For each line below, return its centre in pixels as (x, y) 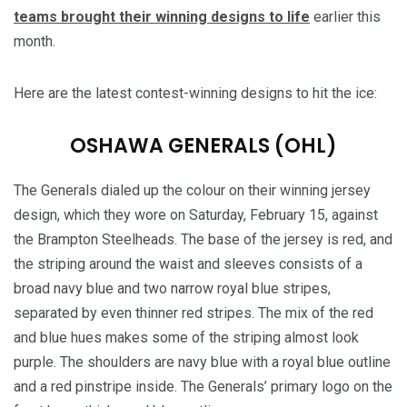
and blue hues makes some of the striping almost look (186, 337)
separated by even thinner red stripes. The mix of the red (194, 313)
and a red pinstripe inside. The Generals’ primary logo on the (203, 386)
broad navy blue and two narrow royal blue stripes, (172, 288)
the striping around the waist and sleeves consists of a (188, 263)
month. (35, 41)
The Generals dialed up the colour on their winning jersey (192, 190)
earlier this (345, 16)
